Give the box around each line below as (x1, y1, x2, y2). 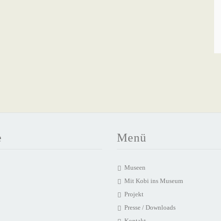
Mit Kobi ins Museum (124, 177, 183, 184)
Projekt (124, 190, 144, 198)
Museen (124, 164, 146, 171)
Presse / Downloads (124, 204, 176, 211)
